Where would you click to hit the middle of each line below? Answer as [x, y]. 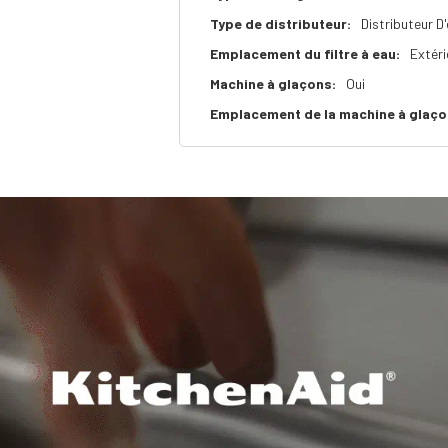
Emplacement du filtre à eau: [305, 53]
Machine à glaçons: [273, 83]
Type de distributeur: [281, 23]
